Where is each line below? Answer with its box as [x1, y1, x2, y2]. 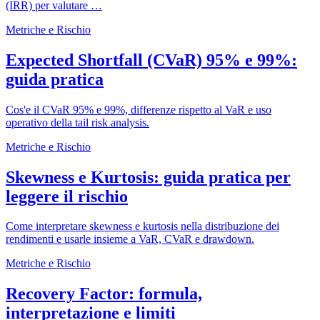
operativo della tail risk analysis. [6, 116, 149, 129]
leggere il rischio [6, 186, 128, 206]
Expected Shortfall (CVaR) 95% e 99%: [6, 50, 297, 69]
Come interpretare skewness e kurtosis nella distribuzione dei [6, 220, 279, 233]
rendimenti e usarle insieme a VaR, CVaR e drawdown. [6, 233, 254, 246]
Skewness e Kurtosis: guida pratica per [6, 167, 291, 186]
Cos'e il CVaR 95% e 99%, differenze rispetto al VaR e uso [6, 103, 271, 116]
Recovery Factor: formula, [6, 284, 202, 304]
